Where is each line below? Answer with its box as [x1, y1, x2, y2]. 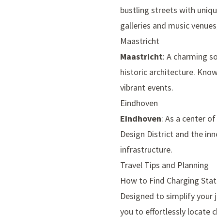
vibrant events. [120, 82, 173, 93]
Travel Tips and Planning [120, 159, 209, 171]
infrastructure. [120, 144, 172, 155]
